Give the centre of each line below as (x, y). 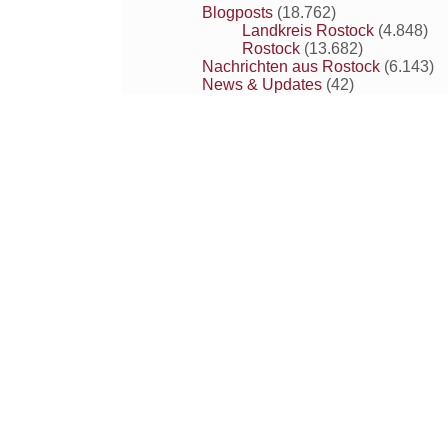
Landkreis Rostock (308, 30)
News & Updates (262, 84)
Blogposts (237, 12)
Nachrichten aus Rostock (291, 66)
